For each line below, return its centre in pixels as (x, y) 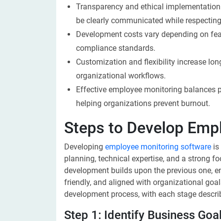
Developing (85, 147)
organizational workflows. (121, 76)
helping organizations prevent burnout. (143, 103)
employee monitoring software (158, 147)
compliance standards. (116, 48)
